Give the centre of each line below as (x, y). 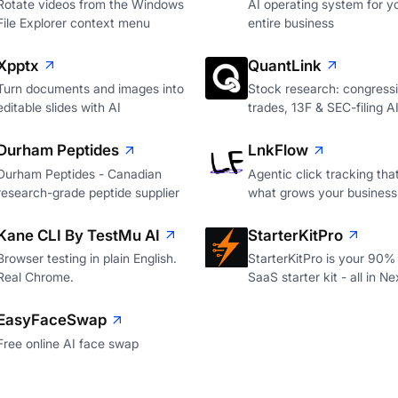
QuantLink (284, 65)
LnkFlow (278, 151)
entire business (291, 22)
